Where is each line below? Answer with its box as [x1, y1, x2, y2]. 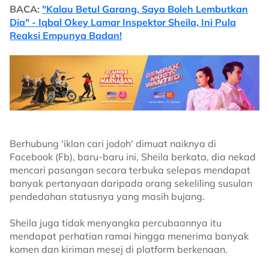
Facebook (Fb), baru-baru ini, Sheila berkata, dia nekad [10, 151, 256, 163]
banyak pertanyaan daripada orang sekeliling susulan [10, 177, 252, 190]
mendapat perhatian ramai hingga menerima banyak [10, 230, 249, 243]
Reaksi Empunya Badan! [10, 29, 122, 41]
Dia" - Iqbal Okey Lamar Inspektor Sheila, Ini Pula [10, 16, 236, 28]
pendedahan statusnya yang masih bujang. [10, 190, 205, 203]
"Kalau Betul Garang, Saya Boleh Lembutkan [42, 3, 248, 15]
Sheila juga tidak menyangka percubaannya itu [10, 217, 222, 229]
